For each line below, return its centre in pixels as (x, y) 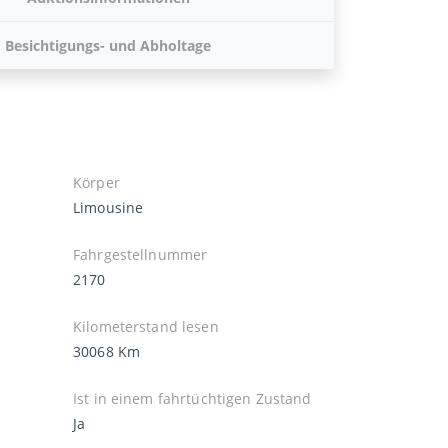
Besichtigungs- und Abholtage (108, 45)
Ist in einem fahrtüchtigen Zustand (192, 398)
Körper (96, 182)
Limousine (108, 207)
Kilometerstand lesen (146, 326)
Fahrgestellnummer (140, 254)
